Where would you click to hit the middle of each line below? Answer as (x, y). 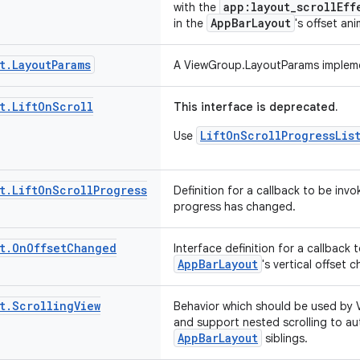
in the (190, 23)
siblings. (285, 338)
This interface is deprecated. (256, 107)
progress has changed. (235, 207)
